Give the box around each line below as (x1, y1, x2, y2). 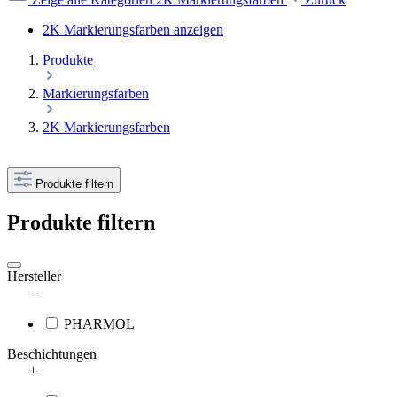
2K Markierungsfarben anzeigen (43, 22, 223, 38)
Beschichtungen (7, 346, 97, 362)
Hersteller (7, 269, 61, 284)
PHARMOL (64, 316, 135, 332)
